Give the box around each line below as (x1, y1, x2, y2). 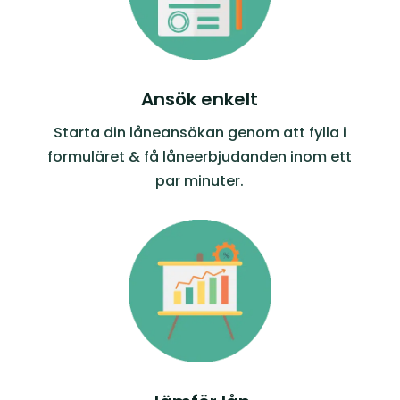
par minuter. (155, 171, 245, 192)
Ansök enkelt (141, 87, 259, 112)
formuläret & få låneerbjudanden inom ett (47, 146, 353, 168)
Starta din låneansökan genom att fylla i (53, 122, 346, 144)
